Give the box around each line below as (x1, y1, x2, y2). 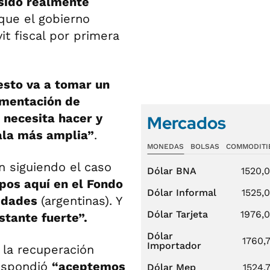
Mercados (147, 111, 226, 134)
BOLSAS (190, 142, 219, 151)
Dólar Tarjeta (147, 209, 208, 220)
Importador (147, 240, 201, 251)
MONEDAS (147, 142, 184, 151)
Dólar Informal (147, 187, 216, 198)
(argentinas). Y (41, 193, 122, 208)
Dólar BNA (147, 165, 196, 177)
